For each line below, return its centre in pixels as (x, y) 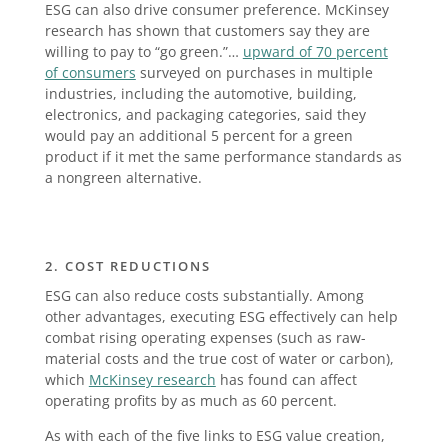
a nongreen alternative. (123, 178)
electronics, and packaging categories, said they (205, 115)
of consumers (90, 73)
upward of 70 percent (315, 52)
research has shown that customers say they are (207, 31)
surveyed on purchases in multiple (254, 73)
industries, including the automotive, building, (200, 94)
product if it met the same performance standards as (223, 157)
